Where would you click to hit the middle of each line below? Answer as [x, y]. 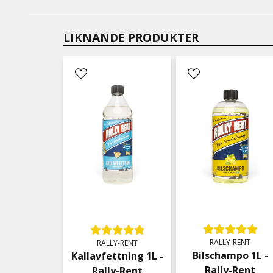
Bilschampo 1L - [230, 256]
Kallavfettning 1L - [118, 256]
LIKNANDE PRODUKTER [131, 38]
